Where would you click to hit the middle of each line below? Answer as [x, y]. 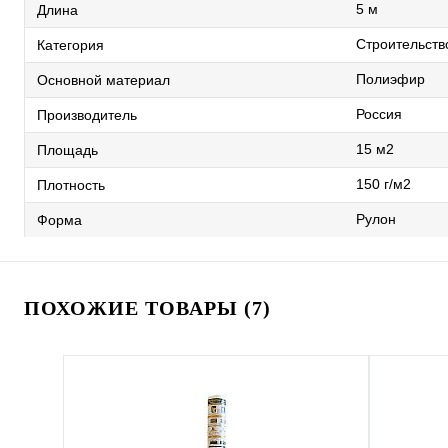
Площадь [67, 150]
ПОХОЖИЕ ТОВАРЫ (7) [147, 308]
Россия [379, 114]
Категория [70, 45]
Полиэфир [390, 79]
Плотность [71, 185]
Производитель [87, 115]
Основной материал [103, 80]
